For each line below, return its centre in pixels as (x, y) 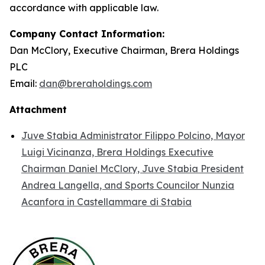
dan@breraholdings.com (96, 83)
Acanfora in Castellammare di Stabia (106, 202)
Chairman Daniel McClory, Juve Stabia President (132, 169)
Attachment (38, 109)
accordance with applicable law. (84, 8)
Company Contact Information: (87, 34)
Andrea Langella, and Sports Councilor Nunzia (128, 185)
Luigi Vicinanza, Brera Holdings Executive (117, 152)
